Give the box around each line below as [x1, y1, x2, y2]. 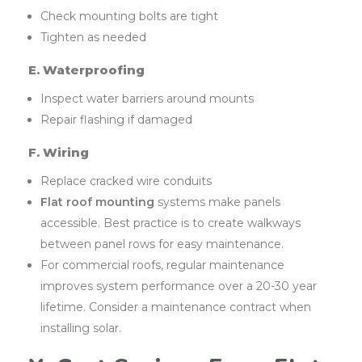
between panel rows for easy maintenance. [40, 237, 284, 252]
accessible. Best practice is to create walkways [40, 216, 301, 231]
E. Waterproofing [28, 62, 145, 78]
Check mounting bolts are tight [40, 9, 219, 24]
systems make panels [154, 195, 281, 210]
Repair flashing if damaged [40, 112, 193, 128]
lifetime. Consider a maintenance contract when [40, 300, 312, 315]
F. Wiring [28, 145, 89, 161]
